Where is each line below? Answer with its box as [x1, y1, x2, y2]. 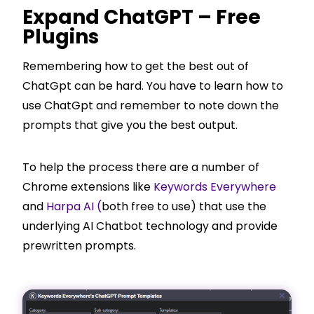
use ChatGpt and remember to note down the [22, 97, 279, 114]
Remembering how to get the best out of [22, 57, 249, 74]
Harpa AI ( [46, 198, 102, 214]
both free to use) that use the [102, 198, 266, 214]
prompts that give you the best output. [22, 116, 238, 133]
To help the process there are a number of [22, 158, 259, 175]
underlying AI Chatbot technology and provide [22, 217, 278, 234]
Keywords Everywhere [153, 178, 276, 195]
